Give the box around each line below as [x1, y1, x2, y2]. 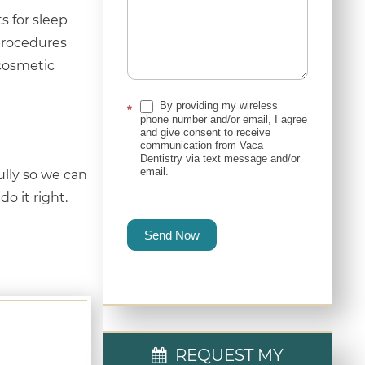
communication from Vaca [139, 139, 263, 152]
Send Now [143, 227, 200, 242]
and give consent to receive [139, 125, 270, 139]
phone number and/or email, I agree [139, 112, 307, 125]
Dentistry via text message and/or [139, 152, 300, 165]
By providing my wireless [156, 99, 278, 112]
